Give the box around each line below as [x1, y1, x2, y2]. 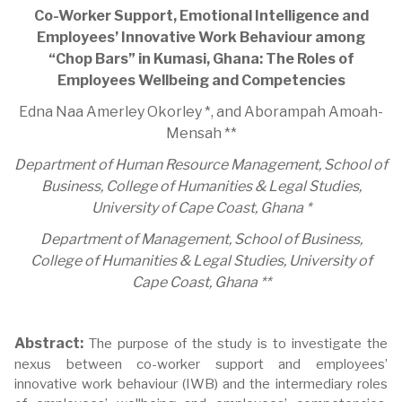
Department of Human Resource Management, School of [14, 156, 388, 173]
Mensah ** [165, 125, 237, 142]
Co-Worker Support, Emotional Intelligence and [33, 7, 369, 24]
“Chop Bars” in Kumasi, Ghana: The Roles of [48, 50, 354, 67]
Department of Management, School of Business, [39, 231, 363, 248]
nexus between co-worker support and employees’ [14, 356, 388, 372]
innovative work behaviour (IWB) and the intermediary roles [14, 376, 388, 392]
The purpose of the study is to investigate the [83, 336, 388, 352]
